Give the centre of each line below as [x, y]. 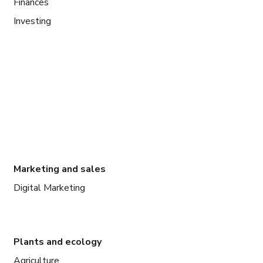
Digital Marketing [49, 188]
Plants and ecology [57, 242]
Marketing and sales [59, 169]
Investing [32, 21]
